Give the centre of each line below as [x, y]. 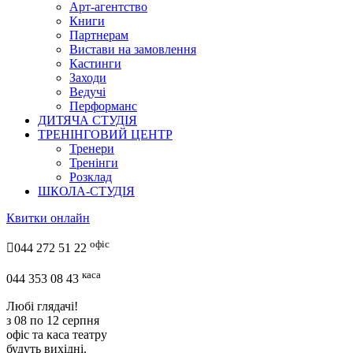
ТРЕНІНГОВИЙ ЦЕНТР [105, 134]
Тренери [92, 148]
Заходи [88, 77]
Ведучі [87, 91]
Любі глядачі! [42, 306]
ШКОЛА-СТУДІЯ [86, 191]
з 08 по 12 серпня [53, 320]
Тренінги [94, 162]
